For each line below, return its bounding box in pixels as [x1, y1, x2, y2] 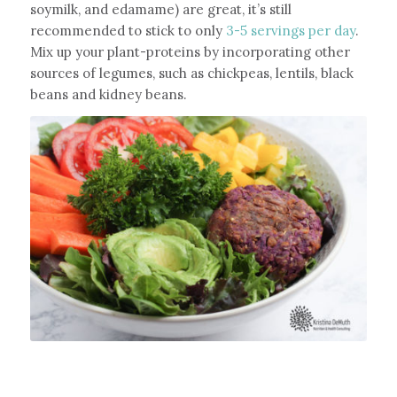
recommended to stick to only [29, 21, 222, 39]
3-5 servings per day [222, 21, 355, 39]
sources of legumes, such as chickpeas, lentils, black [29, 64, 354, 82]
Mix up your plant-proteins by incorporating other [29, 43, 350, 60]
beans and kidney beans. [29, 85, 191, 103]
